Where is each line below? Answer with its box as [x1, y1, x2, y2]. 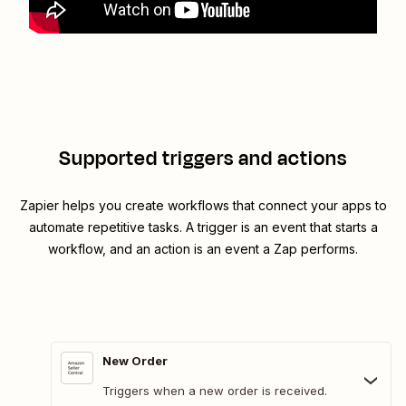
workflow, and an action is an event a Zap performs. [48, 241, 358, 257]
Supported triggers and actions [59, 144, 347, 174]
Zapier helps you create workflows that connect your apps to [19, 198, 387, 214]
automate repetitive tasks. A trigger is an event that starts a [28, 219, 378, 236]
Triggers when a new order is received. [102, 383, 327, 399]
